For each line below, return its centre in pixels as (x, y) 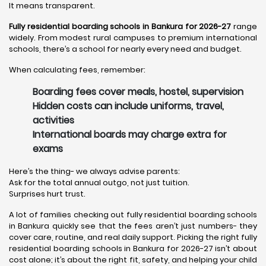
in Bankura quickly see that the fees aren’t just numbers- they (133, 226)
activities (53, 120)
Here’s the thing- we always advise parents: (94, 171)
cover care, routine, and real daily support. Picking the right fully (133, 237)
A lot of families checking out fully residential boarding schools (133, 215)
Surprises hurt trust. (47, 194)
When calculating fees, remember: (77, 70)
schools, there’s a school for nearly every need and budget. (125, 49)
